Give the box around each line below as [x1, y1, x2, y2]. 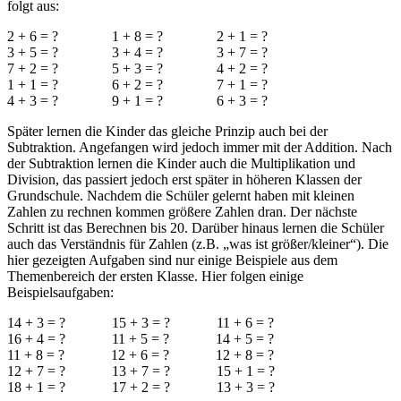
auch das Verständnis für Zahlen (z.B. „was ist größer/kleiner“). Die [7, 235, 388, 252]
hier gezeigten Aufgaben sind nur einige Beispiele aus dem [7, 252, 337, 268]
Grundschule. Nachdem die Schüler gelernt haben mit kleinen [7, 187, 354, 203]
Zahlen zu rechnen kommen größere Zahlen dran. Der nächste [7, 203, 357, 219]
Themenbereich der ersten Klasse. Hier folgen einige [7, 268, 303, 284]
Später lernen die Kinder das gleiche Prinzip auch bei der [7, 123, 328, 139]
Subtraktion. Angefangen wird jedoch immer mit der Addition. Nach [7, 139, 392, 155]
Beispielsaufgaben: [7, 284, 114, 300]
